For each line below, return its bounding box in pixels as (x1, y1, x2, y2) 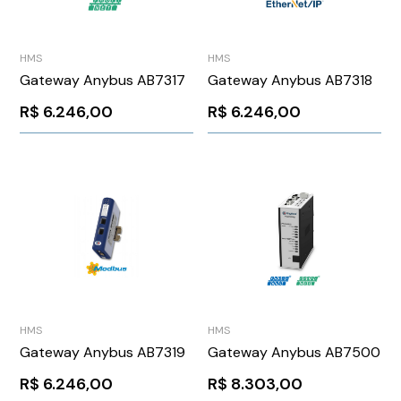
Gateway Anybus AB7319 (20, 342, 186, 362)
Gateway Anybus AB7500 (208, 342, 380, 362)
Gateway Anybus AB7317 (20, 71, 186, 90)
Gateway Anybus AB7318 (208, 71, 372, 90)
